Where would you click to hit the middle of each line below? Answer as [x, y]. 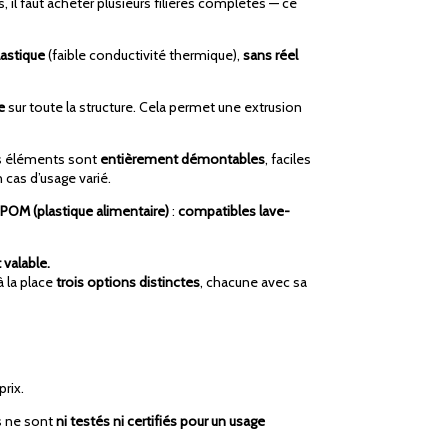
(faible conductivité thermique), [144, 55]
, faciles [288, 159]
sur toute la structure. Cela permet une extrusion [153, 107]
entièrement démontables [182, 159]
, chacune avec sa [253, 282]
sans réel [270, 55]
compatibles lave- [234, 211]
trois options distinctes [128, 282]
